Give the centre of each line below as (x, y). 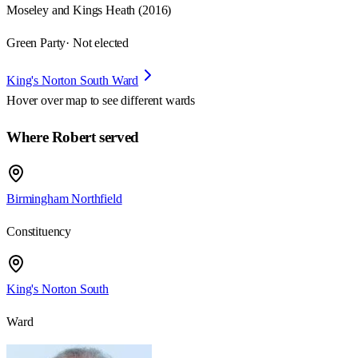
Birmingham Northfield (64, 198)
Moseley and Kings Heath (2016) (89, 10)
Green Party (36, 43)
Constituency (39, 231)
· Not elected (97, 43)
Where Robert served (73, 137)
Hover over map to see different (86, 101)
